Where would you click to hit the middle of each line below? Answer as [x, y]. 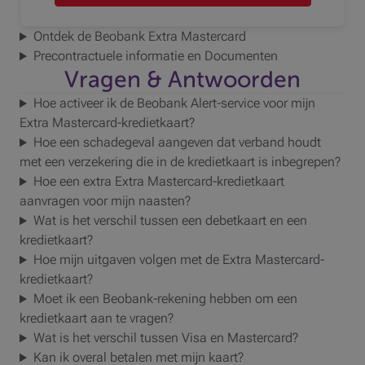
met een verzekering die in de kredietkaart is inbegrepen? [180, 162]
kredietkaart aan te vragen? [97, 319]
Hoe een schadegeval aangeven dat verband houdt [177, 143]
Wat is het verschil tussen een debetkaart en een [170, 221]
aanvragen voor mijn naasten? [105, 201]
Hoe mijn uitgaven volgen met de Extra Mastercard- [178, 260]
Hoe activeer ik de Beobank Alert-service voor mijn [174, 103]
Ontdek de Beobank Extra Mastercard [139, 37]
